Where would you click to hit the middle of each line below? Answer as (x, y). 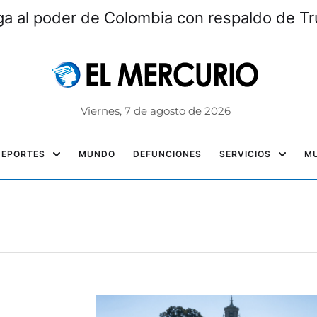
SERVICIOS (245, 154)
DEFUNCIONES (167, 154)
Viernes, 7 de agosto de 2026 (155, 111)
